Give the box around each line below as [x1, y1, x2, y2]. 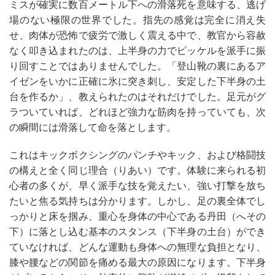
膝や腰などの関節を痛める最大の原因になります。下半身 [9, 257, 266, 268]
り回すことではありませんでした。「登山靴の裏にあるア [9, 61, 266, 71]
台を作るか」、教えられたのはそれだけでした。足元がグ [9, 91, 266, 102]
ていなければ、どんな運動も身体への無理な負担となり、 [9, 242, 266, 252]
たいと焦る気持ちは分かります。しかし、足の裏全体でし [9, 196, 266, 206]
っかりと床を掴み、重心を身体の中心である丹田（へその [9, 211, 266, 222]
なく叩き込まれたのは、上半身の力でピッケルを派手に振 [9, 45, 266, 56]
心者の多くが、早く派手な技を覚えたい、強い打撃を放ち [9, 180, 266, 191]
